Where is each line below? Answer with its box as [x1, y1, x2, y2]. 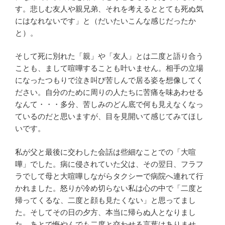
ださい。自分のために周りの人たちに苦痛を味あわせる [15, 88, 203, 97]
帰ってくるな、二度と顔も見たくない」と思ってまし [15, 195, 196, 204]
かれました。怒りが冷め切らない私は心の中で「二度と [15, 183, 203, 192]
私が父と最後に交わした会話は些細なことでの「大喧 [15, 147, 196, 156]
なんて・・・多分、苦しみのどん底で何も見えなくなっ [15, 100, 203, 109]
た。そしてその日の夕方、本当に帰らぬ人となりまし [15, 207, 196, 216]
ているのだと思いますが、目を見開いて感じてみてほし [15, 112, 203, 121]
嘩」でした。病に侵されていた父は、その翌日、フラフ [15, 159, 203, 168]
